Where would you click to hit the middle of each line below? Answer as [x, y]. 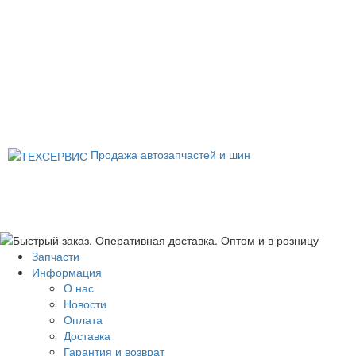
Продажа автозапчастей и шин [170, 154]
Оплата [83, 319]
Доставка [87, 335]
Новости [85, 304]
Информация [67, 272]
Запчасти [56, 256]
